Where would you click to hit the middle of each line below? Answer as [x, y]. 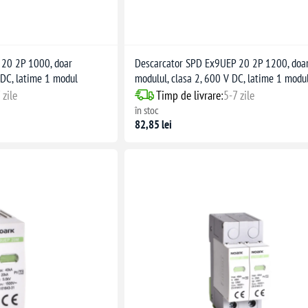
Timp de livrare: [190, 95]
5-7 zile [239, 95]
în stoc [147, 110]
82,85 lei [154, 124]
